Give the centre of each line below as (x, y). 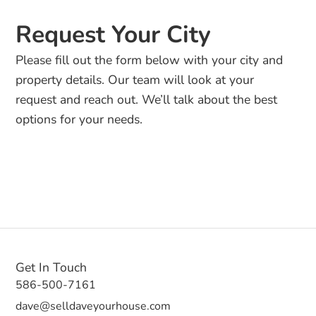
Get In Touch (51, 267)
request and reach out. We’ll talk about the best (147, 99)
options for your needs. (79, 119)
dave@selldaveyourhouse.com (93, 306)
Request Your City (114, 34)
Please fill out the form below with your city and (150, 60)
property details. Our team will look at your (135, 79)
